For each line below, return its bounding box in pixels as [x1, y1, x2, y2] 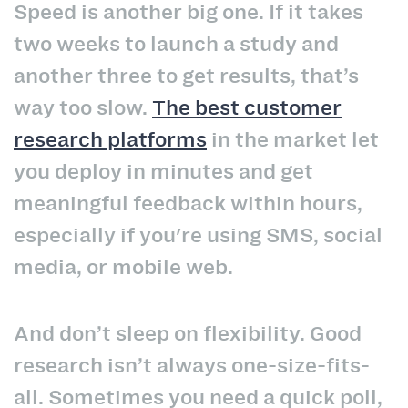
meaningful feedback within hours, [14, 189, 362, 219]
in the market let [207, 125, 379, 155]
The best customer [152, 93, 342, 123]
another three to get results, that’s [14, 61, 359, 91]
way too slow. [14, 93, 152, 123]
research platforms [14, 125, 207, 155]
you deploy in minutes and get [14, 157, 313, 187]
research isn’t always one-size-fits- [14, 350, 370, 380]
